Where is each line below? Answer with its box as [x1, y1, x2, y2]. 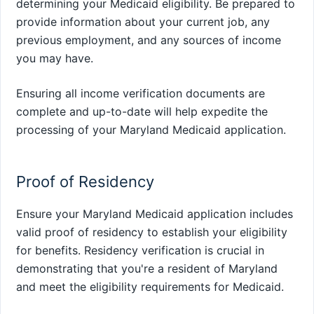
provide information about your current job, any [16, 14, 270, 29]
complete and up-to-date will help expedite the [16, 104, 268, 118]
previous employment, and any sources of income [16, 32, 281, 47]
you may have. [16, 50, 93, 65]
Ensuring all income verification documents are [16, 86, 265, 100]
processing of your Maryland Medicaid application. [16, 122, 286, 137]
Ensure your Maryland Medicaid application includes [16, 206, 293, 221]
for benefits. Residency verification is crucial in [16, 243, 264, 257]
